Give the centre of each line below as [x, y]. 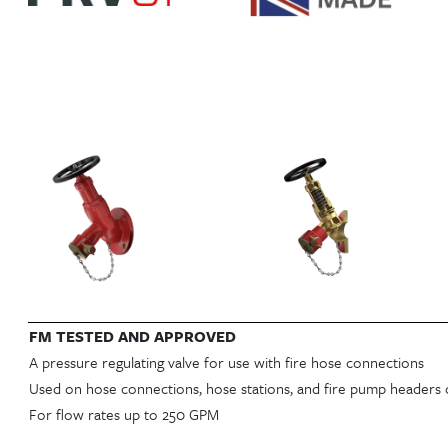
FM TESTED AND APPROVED [132, 335]
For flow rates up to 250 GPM [124, 413]
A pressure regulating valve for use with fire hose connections [226, 361]
